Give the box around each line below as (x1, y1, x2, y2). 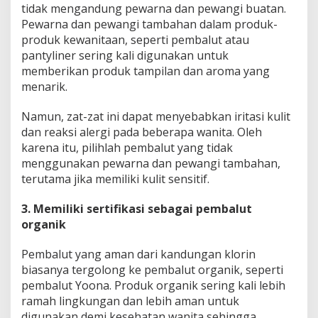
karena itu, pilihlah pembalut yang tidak (21, 139, 233, 155)
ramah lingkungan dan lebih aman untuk (21, 292, 239, 309)
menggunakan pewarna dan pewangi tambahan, (21, 155, 280, 171)
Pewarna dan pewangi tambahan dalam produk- (21, 16, 278, 32)
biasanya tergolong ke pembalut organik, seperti (21, 261, 283, 278)
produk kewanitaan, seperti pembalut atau (21, 31, 249, 48)
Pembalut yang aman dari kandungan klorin (21, 246, 256, 262)
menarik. (21, 78, 67, 94)
